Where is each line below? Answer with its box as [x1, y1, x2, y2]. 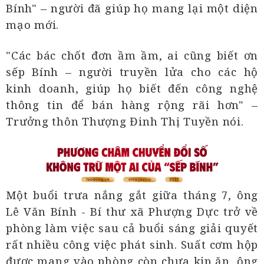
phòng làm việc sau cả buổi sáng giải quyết [6, 220, 258, 236]
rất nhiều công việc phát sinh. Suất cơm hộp [6, 237, 258, 252]
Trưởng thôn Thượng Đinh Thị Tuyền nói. [6, 114, 244, 129]
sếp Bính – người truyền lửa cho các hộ [6, 64, 258, 80]
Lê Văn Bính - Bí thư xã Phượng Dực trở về [6, 204, 258, 219]
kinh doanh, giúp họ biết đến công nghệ [6, 81, 258, 96]
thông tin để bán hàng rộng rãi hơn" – [6, 97, 258, 113]
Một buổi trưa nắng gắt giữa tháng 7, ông [6, 187, 258, 203]
